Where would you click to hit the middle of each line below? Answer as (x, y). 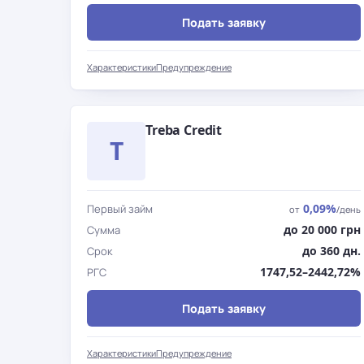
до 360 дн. (331, 251)
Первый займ (120, 209)
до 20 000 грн (322, 230)
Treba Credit (184, 130)
